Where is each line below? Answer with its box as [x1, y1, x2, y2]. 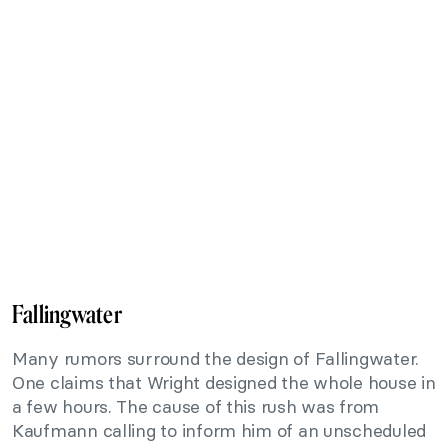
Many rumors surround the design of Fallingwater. [12, 346, 420, 370]
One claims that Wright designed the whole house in [12, 370, 436, 394]
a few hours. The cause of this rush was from [12, 394, 380, 418]
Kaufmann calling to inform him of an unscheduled [12, 418, 427, 442]
